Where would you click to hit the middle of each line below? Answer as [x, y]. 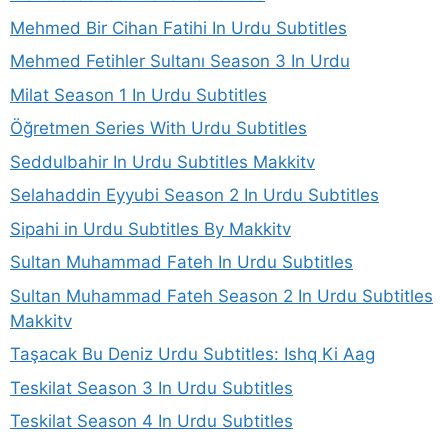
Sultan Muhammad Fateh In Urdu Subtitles [181, 262]
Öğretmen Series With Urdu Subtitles [158, 128]
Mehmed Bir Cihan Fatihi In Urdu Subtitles [178, 27]
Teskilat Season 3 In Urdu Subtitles [151, 387]
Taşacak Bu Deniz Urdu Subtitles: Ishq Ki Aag [192, 354]
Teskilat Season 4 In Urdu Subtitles [151, 421]
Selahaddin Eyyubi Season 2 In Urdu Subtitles [194, 195]
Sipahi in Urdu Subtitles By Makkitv [150, 228]
